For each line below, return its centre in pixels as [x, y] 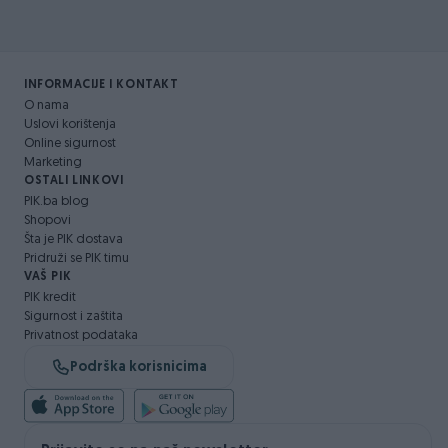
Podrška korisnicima [138, 367]
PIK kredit [50, 297]
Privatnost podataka [81, 335]
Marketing [53, 162]
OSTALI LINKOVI [74, 181]
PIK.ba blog [56, 201]
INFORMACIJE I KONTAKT [101, 85]
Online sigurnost [70, 143]
